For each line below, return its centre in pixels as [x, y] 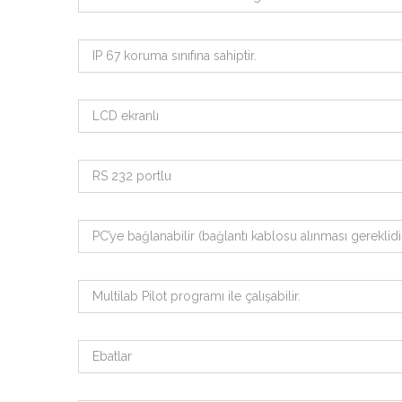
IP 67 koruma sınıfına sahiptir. [175, 56]
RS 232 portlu [132, 176]
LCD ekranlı [126, 116]
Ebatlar [112, 356]
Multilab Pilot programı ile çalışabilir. [197, 296]
